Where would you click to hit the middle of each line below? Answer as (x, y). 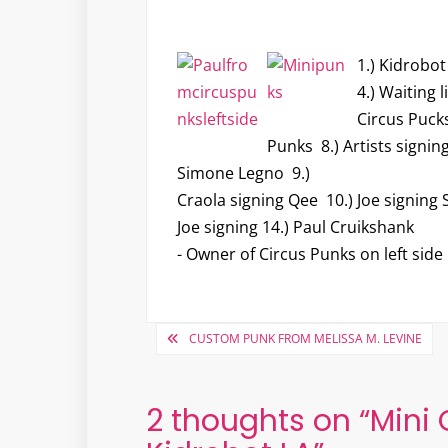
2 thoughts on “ (257, 421)
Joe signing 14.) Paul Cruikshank (295, 227)
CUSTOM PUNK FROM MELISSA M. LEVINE (305, 339)
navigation (225, 371)
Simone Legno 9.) (243, 173)
